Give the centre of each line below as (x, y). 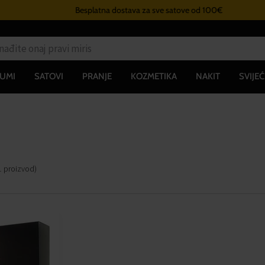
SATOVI (49, 76)
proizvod (19, 168)
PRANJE (97, 76)
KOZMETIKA (153, 76)
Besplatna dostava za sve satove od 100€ (132, 10)
